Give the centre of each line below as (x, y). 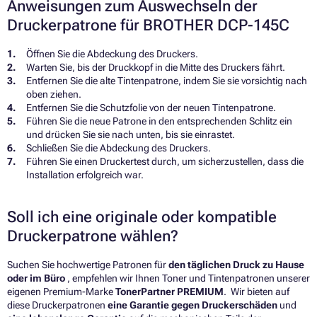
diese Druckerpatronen (57, 305)
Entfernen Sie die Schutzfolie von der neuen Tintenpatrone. (151, 107)
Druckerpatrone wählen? (93, 236)
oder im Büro (37, 278)
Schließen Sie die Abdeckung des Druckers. (119, 148)
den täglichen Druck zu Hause (236, 264)
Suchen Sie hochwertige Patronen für (88, 264)
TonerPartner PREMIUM (169, 291)
